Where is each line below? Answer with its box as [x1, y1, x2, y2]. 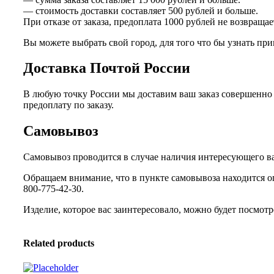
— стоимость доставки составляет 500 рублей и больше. [23, 5, 258, 16]
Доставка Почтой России [23, 60, 190, 76]
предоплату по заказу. [23, 100, 114, 111]
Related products [23, 238, 94, 249]
